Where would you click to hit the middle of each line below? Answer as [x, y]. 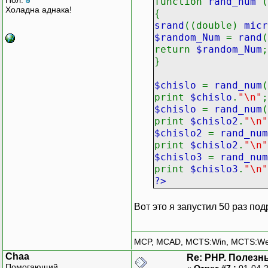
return [175, 49]
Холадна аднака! [39, 9]
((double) [214, 25]
